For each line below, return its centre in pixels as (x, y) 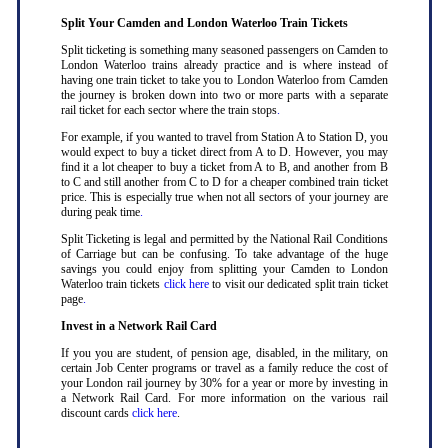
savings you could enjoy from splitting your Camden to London (224, 269)
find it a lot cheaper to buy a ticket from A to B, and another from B (224, 167)
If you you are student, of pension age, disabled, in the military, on (224, 353)
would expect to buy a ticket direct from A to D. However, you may (224, 152)
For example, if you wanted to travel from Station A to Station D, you (224, 137)
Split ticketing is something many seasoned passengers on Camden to (224, 50)
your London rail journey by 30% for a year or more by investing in (224, 383)
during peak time (100, 212)
